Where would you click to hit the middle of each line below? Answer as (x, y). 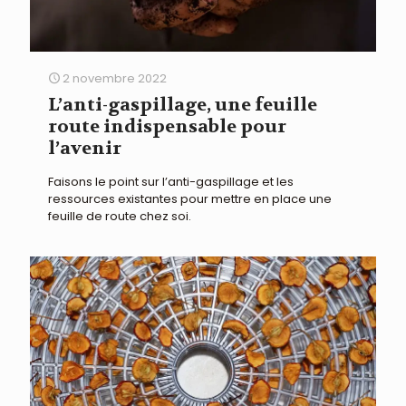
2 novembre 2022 (115, 78)
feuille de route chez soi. (120, 216)
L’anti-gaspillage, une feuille (183, 104)
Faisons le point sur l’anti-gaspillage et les (171, 181)
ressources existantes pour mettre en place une (190, 198)
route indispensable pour (167, 126)
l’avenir (85, 148)
